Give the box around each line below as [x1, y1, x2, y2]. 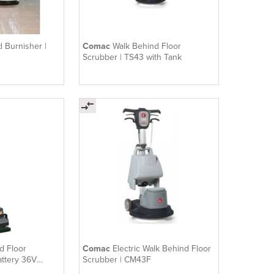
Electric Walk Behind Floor [113, 243, 212, 254]
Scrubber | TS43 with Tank [83, 52, 182, 63]
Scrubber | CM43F [83, 254, 152, 265]
